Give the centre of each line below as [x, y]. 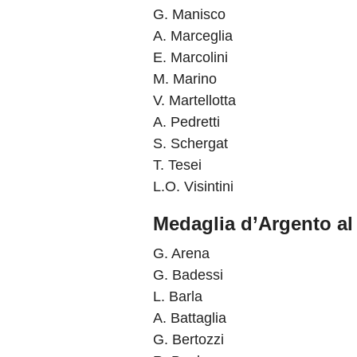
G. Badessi [188, 275]
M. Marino [185, 79]
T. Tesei [177, 165]
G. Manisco [189, 14]
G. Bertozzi [188, 339]
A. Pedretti [186, 122]
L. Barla [178, 296]
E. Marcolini [190, 57]
